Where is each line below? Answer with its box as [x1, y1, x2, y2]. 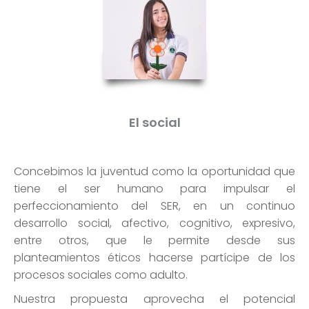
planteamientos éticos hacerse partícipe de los [14, 250, 295, 266]
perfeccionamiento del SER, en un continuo [14, 198, 295, 214]
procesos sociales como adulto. [14, 267, 188, 283]
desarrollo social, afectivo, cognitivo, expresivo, [14, 215, 295, 231]
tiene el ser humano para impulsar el [14, 181, 295, 197]
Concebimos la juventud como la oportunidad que [14, 163, 295, 179]
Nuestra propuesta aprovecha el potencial [14, 291, 295, 307]
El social [128, 114, 181, 131]
